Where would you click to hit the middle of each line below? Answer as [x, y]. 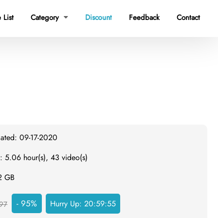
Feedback [144, 18]
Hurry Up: [67, 204]
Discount [99, 18]
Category [46, 18]
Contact [188, 18]
